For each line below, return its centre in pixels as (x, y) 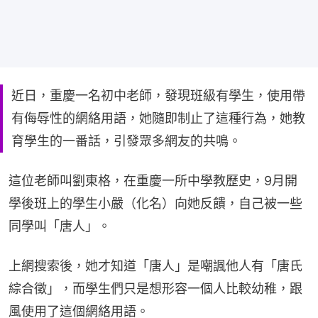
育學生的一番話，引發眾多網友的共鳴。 (126, 141)
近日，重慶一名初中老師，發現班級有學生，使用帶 (158, 95)
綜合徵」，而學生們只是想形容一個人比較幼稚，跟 (155, 288)
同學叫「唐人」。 (60, 226)
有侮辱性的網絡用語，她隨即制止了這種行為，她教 (158, 118)
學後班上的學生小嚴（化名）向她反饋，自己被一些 (155, 203)
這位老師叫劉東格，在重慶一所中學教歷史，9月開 (153, 180)
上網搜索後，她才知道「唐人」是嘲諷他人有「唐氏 (155, 265)
